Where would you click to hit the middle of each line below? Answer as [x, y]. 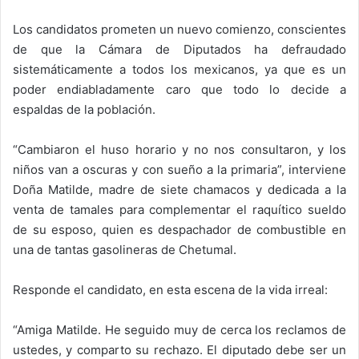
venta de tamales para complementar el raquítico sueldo [179, 209]
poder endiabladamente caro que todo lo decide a [179, 89]
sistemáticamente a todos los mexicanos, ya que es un [179, 69]
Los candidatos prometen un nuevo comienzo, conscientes [179, 29]
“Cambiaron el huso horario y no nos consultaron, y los [179, 149]
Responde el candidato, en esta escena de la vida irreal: [170, 289]
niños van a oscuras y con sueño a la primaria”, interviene [179, 169]
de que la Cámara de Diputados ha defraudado [179, 49]
